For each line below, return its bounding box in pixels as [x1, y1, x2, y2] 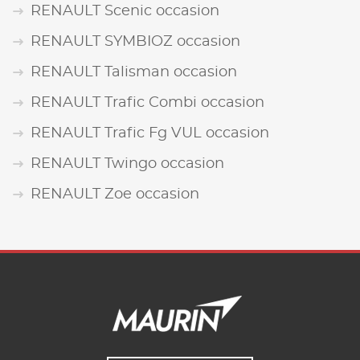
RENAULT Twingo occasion [31, 156, 224, 171]
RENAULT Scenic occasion [31, 3, 219, 18]
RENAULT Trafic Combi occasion [31, 95, 264, 110]
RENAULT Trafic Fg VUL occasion [31, 125, 269, 141]
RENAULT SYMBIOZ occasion [31, 34, 240, 49]
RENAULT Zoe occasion [31, 186, 199, 202]
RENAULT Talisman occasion [31, 64, 237, 80]
